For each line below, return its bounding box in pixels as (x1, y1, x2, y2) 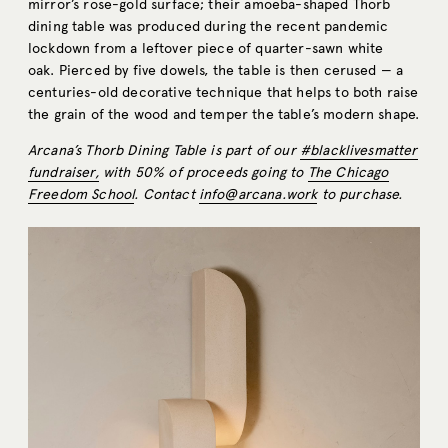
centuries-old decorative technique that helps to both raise (28, 84, 419, 102)
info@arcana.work (198, 186, 318, 204)
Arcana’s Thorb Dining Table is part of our (28, 142, 300, 160)
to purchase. (317, 186, 403, 204)
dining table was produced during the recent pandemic (28, 18, 389, 36)
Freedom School (28, 186, 135, 204)
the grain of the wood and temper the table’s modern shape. (28, 106, 420, 124)
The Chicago (307, 164, 389, 182)
